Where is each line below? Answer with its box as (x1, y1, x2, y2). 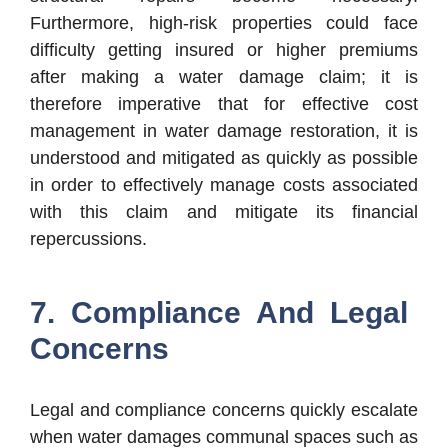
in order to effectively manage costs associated (30, 175, 418, 196)
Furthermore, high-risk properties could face (30, 13, 418, 34)
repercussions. (30, 229, 147, 250)
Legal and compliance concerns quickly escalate (30, 400, 418, 421)
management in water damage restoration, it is (30, 121, 418, 142)
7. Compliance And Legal (30, 296, 408, 330)
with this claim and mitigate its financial (30, 202, 418, 223)
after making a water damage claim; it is (30, 67, 418, 88)
